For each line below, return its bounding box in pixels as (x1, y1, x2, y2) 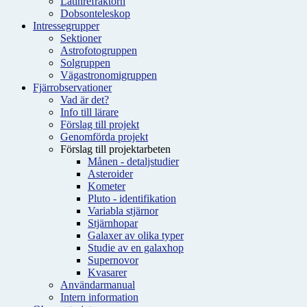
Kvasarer (88, 267, 127, 278)
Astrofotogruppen (60, 45, 137, 56)
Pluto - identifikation (88, 193, 176, 204)
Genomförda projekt (60, 131, 148, 143)
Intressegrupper (33, 20, 99, 32)
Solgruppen (60, 57, 110, 69)
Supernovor (88, 254, 138, 266)
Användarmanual (60, 279, 135, 291)
